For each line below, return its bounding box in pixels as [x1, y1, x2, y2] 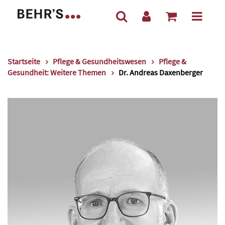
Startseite [8, 56, 40, 66]
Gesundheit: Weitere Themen [8, 67, 106, 77]
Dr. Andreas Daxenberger [119, 67, 203, 77]
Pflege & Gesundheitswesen [53, 56, 146, 66]
